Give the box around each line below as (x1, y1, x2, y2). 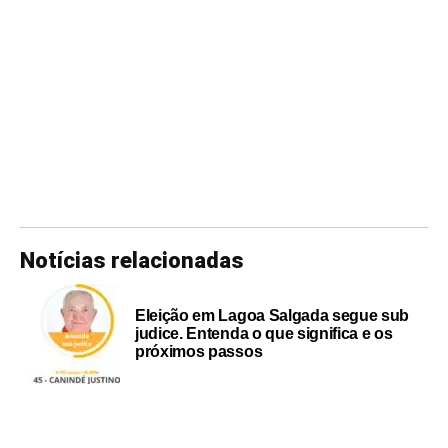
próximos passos (135, 342, 263, 360)
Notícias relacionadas (20, 247, 244, 273)
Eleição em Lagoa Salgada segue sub (135, 306, 410, 324)
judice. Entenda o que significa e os (135, 324, 393, 342)
